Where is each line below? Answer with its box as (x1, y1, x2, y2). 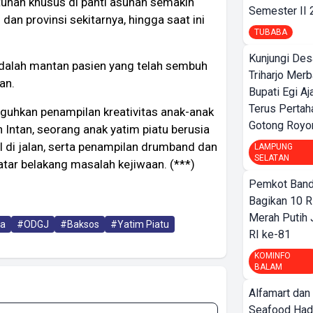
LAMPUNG (254, 142, 293, 152)
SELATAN (254, 153, 289, 163)
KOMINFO (254, 251, 291, 261)
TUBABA (254, 27, 287, 37)
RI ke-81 (249, 228, 291, 241)
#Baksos (60, 219, 99, 231)
